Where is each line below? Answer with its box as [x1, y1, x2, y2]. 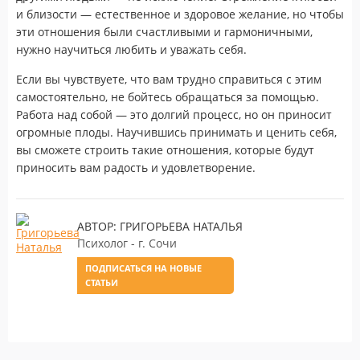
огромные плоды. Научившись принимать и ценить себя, [16, 124, 337, 140]
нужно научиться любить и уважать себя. [16, 41, 247, 57]
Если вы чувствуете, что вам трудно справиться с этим [16, 71, 321, 87]
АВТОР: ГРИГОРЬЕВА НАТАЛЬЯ [77, 218, 243, 234]
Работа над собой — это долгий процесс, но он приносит [16, 106, 332, 122]
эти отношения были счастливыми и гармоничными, [16, 23, 313, 39]
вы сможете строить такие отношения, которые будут [16, 141, 314, 157]
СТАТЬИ [85, 276, 118, 288]
